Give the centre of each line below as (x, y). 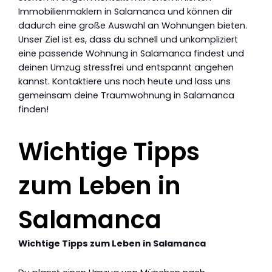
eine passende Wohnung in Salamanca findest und (131, 53)
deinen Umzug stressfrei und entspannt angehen (126, 67)
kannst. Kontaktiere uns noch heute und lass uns (124, 81)
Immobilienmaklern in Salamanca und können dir (125, 11)
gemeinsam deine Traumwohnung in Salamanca (126, 95)
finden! (33, 109)
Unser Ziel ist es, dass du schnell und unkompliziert (128, 39)
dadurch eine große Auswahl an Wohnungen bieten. (133, 25)
